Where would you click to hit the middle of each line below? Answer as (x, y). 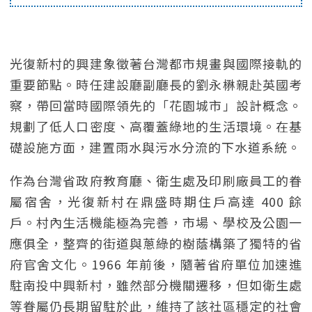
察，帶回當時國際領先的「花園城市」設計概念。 (156, 105)
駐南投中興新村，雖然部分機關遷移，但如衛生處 (156, 285)
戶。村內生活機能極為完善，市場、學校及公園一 (156, 222)
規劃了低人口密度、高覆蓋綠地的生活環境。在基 (156, 126)
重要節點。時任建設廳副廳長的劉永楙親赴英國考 (156, 84)
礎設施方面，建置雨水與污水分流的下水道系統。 (155, 147)
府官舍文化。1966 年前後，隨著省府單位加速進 (156, 264)
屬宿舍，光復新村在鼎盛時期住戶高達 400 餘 (156, 201)
